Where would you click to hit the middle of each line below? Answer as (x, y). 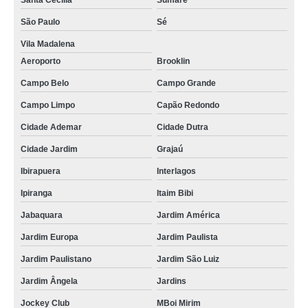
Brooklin (173, 61)
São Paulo (40, 22)
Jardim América (188, 215)
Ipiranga (36, 193)
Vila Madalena (48, 44)
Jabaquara (42, 215)
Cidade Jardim (49, 149)
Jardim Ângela (49, 281)
